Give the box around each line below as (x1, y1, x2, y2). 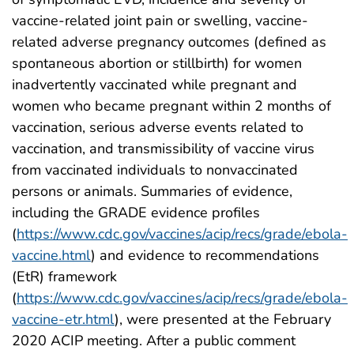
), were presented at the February (115, 309, 331, 329)
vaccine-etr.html (12, 309, 115, 329)
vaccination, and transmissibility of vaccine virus (12, 138, 314, 158)
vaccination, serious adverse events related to (12, 117, 303, 137)
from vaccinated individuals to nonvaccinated (12, 160, 298, 179)
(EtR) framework (12, 266, 117, 286)
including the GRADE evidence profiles (12, 202, 260, 222)
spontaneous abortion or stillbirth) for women (12, 53, 302, 73)
